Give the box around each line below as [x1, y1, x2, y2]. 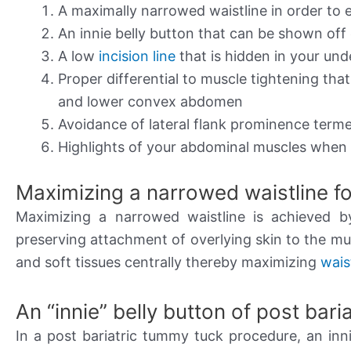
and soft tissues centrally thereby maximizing [16, 254, 320, 271]
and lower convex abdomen [58, 93, 243, 110]
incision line [99, 48, 175, 65]
